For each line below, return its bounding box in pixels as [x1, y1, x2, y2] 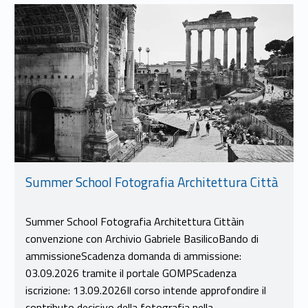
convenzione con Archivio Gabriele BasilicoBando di [25, 230, 258, 247]
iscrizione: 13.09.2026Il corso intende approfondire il [25, 281, 266, 298]
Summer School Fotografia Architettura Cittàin [25, 212, 244, 230]
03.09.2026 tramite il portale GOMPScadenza [25, 264, 236, 281]
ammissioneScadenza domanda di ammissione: [25, 247, 241, 264]
